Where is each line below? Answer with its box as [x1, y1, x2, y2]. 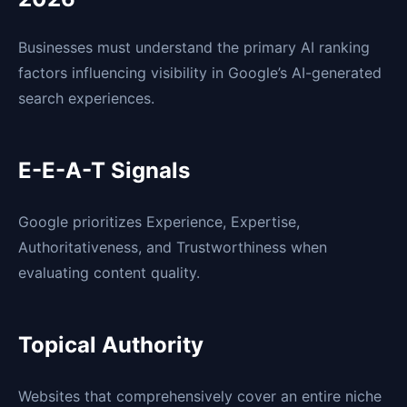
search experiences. [18, 89, 154, 108]
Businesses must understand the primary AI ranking [18, 38, 370, 57]
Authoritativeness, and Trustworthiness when [18, 238, 327, 257]
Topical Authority [18, 332, 203, 359]
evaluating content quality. [18, 263, 200, 283]
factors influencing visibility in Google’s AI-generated [18, 64, 382, 83]
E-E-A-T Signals [18, 157, 190, 184]
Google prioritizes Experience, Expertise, [18, 213, 300, 232]
